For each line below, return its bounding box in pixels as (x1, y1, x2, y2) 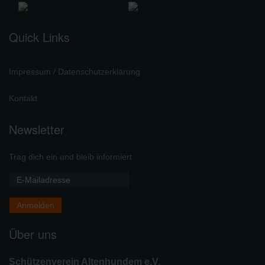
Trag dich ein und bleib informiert (9, 152, 132, 162)
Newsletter (9, 121, 64, 138)
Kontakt (9, 93, 37, 104)
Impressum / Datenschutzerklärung (9, 66, 140, 76)
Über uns (9, 225, 57, 243)
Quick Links (9, 28, 70, 46)
